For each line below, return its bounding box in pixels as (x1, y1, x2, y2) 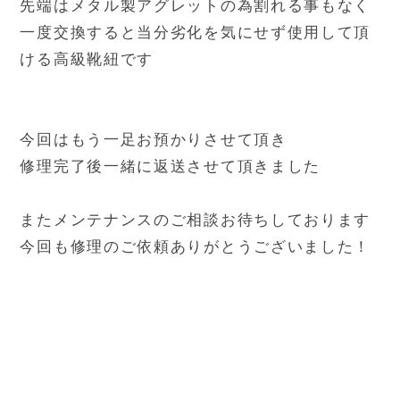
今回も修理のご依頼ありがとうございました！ (20, 237, 371, 255)
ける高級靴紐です (20, 50, 154, 68)
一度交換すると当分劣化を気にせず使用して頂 (20, 23, 371, 41)
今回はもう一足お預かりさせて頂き (20, 130, 287, 148)
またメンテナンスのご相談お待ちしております (20, 211, 371, 229)
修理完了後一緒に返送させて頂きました (20, 157, 321, 175)
